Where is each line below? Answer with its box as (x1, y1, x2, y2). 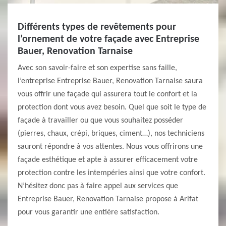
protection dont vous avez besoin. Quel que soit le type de (18, 103, 206, 111)
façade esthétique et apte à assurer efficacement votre (18, 156, 198, 164)
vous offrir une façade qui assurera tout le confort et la (18, 90, 197, 98)
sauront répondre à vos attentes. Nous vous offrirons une (18, 143, 203, 151)
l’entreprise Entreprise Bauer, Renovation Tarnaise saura (18, 77, 203, 85)
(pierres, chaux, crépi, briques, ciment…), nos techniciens (18, 130, 204, 138)
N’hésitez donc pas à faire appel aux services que (18, 182, 178, 190)
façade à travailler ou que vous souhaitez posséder (18, 117, 183, 125)
